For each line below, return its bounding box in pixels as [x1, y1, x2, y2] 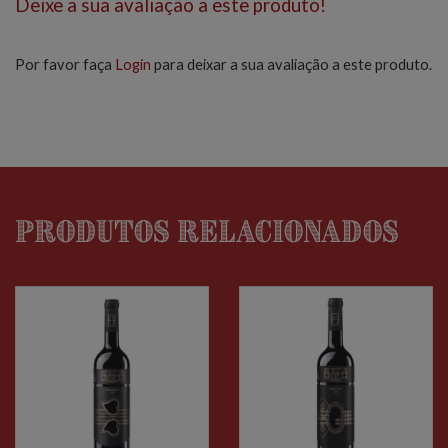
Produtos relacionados [15, 213, 399, 250]
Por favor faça [15, 56, 115, 73]
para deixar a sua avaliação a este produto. [151, 56, 432, 73]
